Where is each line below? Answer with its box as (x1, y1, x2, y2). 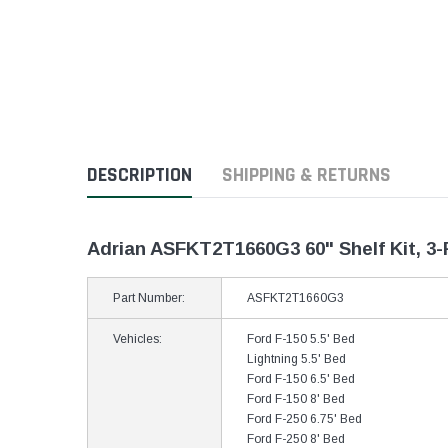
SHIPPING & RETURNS (222, 162, 391, 188)
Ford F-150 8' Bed (247, 392, 345, 406)
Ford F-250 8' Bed (247, 432, 345, 446)
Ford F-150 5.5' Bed (247, 332, 355, 346)
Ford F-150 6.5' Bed (247, 372, 355, 386)
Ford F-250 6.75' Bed (247, 412, 362, 426)
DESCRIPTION (87, 162, 192, 188)
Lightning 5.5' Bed (247, 352, 346, 366)
